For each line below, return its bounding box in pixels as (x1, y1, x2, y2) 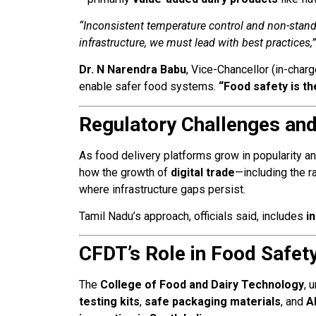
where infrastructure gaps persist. (79, 182, 245, 196)
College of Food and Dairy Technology (100, 278, 304, 292)
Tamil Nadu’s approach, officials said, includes (79, 209, 306, 224)
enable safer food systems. (79, 80, 219, 94)
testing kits (79, 295, 140, 309)
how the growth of (79, 165, 171, 179)
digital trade (171, 165, 235, 179)
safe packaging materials (145, 295, 281, 309)
